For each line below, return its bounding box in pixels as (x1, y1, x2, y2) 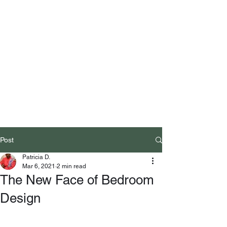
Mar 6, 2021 (22, 163, 55, 170)
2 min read (57, 163, 86, 170)
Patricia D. (22, 154, 50, 161)
